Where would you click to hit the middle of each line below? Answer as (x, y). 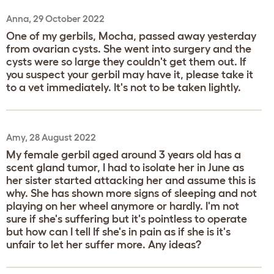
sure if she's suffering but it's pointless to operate (127, 219)
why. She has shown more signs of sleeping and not (131, 193)
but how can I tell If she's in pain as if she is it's (118, 231)
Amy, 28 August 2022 (51, 137)
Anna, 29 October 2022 (55, 18)
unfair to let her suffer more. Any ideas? (104, 244)
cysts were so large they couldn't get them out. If (126, 61)
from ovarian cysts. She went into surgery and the (129, 49)
